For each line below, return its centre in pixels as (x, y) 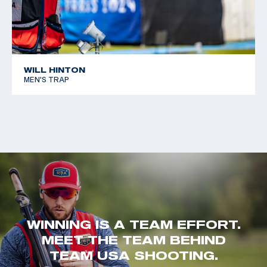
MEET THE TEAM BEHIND (133, 239)
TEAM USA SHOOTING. (133, 255)
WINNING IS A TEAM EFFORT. (133, 224)
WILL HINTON (55, 70)
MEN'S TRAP (46, 79)
